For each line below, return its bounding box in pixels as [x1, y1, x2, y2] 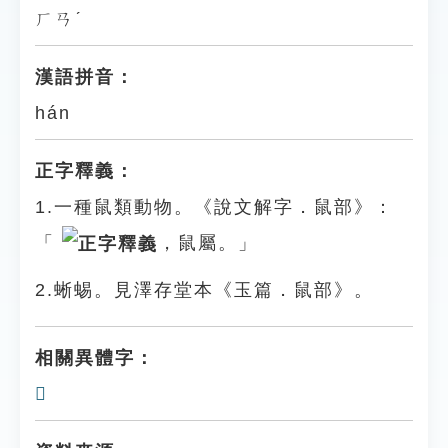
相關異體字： [35, 348, 155, 369]
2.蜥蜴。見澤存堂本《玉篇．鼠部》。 [35, 280, 374, 301]
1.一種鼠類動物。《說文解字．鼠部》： [35, 197, 394, 217]
